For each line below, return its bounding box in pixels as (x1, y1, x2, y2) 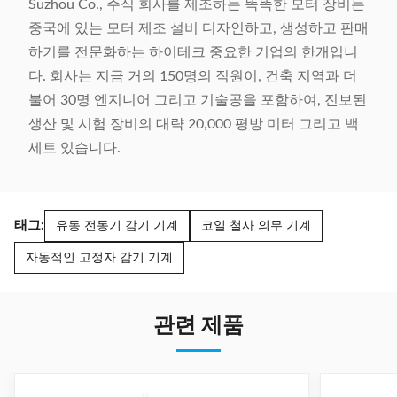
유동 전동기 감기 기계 (56, 220, 178, 233)
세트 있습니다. (28, 141, 124, 156)
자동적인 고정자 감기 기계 (26, 252, 173, 265)
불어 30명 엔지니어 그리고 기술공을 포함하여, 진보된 (28, 93, 367, 108)
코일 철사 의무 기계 (201, 220, 311, 233)
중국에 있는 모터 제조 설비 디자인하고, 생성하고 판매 (28, 21, 369, 36)
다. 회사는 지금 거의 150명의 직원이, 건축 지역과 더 (28, 69, 357, 84)
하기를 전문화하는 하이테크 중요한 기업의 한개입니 (28, 45, 358, 60)
